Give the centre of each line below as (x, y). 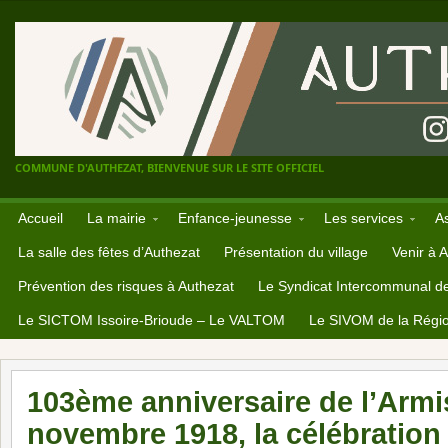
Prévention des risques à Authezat (126, 286)
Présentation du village (296, 252)
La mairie (116, 218)
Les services (363, 218)
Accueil (40, 218)
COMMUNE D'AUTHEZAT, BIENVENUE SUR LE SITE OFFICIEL (169, 167)
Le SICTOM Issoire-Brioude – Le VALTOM (151, 320)
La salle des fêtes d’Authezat (109, 252)
